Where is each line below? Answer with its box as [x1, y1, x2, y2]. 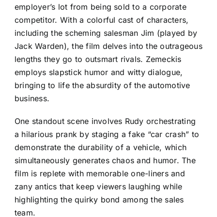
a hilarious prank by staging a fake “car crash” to [15, 129, 199, 139]
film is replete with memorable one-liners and [15, 168, 185, 178]
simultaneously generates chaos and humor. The [15, 155, 196, 165]
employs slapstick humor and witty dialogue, [15, 67, 183, 77]
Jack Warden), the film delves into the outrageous [15, 41, 202, 51]
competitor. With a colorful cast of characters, [15, 15, 189, 25]
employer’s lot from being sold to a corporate [15, 1, 186, 12]
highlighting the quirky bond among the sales [15, 194, 184, 204]
